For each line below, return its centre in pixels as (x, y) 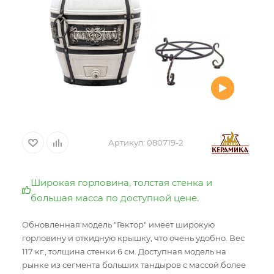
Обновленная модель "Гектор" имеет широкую (118, 224)
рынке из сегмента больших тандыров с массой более (134, 265)
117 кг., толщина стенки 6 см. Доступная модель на (124, 251)
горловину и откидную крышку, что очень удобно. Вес (133, 238)
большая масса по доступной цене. (115, 198)
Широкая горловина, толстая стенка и (121, 183)
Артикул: (127, 143)
